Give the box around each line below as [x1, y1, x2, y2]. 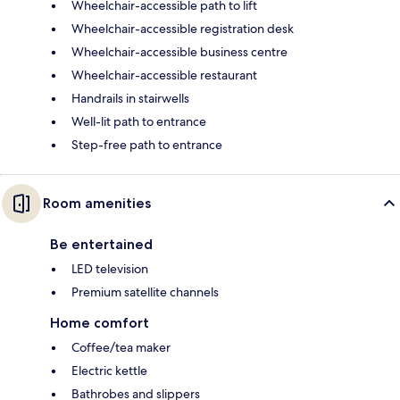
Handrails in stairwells [71, 90, 189, 107]
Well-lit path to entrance [71, 113, 206, 130]
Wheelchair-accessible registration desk [71, 21, 294, 37]
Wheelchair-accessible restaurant [71, 67, 257, 84]
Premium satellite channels [71, 284, 219, 301]
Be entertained [50, 236, 153, 254]
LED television [71, 261, 148, 278]
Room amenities [43, 195, 151, 212]
